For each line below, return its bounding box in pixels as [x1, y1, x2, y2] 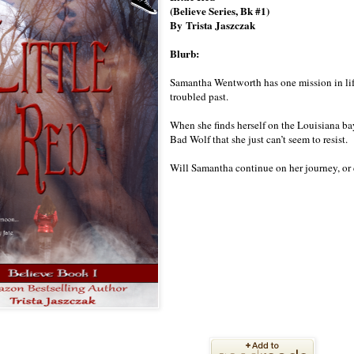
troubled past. [170, 89, 232, 104]
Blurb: [170, 46, 203, 62]
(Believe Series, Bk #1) [170, 3, 270, 20]
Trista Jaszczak [186, 17, 256, 34]
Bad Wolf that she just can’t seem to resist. [170, 132, 352, 147]
